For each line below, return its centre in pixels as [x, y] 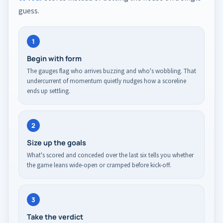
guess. [29, 11]
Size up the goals [56, 143]
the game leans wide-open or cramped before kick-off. [99, 165]
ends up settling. [49, 91]
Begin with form [54, 59]
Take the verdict [55, 217]
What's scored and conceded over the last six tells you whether [110, 155]
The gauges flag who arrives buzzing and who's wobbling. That [111, 71]
